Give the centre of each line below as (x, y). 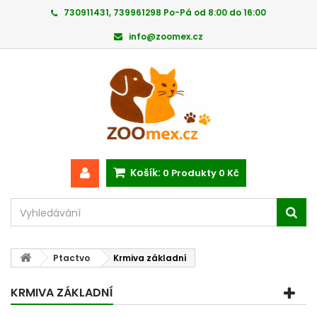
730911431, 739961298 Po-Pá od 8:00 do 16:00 (165, 12)
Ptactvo (71, 258)
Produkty (194, 173)
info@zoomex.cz (166, 36)
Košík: (145, 173)
